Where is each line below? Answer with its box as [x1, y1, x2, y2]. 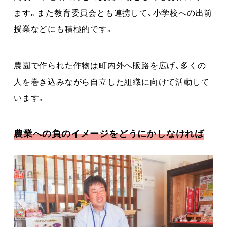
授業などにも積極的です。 [14, 22, 114, 34]
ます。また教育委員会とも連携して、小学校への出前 [14, 6, 213, 18]
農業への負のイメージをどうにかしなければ [14, 126, 204, 140]
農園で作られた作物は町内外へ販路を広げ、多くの [14, 58, 206, 71]
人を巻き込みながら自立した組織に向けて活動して [14, 74, 210, 87]
